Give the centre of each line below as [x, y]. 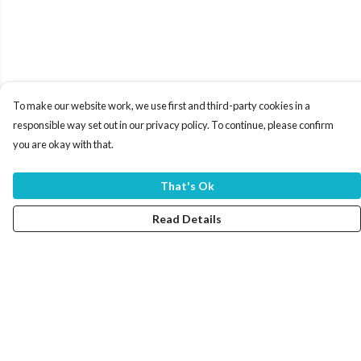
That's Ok [187, 186]
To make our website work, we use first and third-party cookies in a [162, 106]
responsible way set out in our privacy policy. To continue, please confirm [173, 125]
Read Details [187, 219]
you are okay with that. [63, 144]
